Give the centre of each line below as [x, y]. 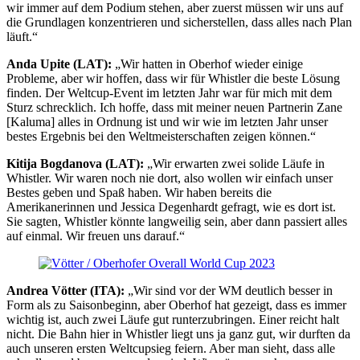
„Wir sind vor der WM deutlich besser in [229, 290]
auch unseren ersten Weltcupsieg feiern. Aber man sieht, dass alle [171, 348]
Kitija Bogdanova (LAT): [77, 164]
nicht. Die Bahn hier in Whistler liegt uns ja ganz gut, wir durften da [178, 334]
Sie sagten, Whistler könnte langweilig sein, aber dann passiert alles [177, 221]
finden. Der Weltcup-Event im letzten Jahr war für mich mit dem [169, 93]
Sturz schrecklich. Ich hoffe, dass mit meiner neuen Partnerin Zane [174, 107]
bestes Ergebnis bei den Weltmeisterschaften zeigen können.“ [161, 136]
